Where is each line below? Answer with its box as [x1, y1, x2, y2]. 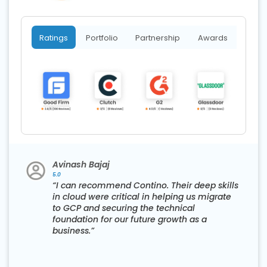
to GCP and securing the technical [52, 202, 195, 215]
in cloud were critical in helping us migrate [52, 191, 231, 203]
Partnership [135, 32, 181, 44]
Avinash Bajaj [52, 159, 110, 171]
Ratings [39, 32, 68, 44]
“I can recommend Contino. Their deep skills [52, 179, 238, 192]
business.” [52, 225, 94, 237]
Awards [198, 32, 228, 44]
